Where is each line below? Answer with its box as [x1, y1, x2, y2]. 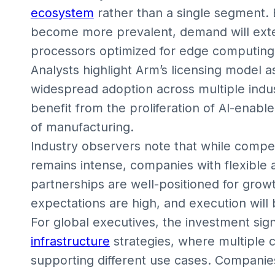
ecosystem [30, 6, 94, 21]
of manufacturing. [30, 120, 134, 135]
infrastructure [30, 234, 110, 249]
